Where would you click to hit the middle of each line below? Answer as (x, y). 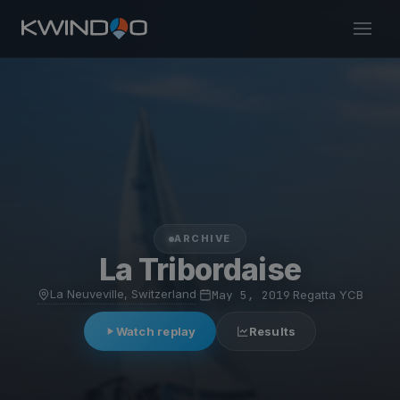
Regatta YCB (328, 294)
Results (272, 331)
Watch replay (156, 331)
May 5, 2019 (250, 295)
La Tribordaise (200, 269)
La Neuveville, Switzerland (123, 294)
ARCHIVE (203, 238)
